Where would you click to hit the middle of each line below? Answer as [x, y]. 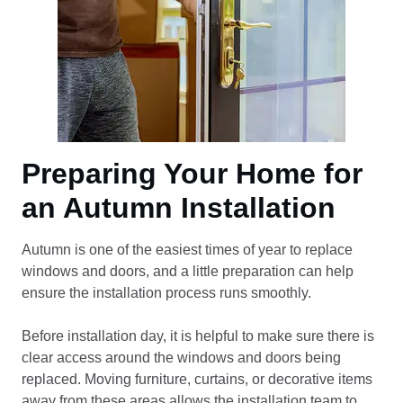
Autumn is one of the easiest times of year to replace [187, 250]
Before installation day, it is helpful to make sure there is [198, 336]
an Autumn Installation [179, 208]
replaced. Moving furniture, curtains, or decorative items [197, 379]
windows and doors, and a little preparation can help [188, 271]
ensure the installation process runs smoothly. [166, 293]
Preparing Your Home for [192, 174]
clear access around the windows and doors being [181, 358]
